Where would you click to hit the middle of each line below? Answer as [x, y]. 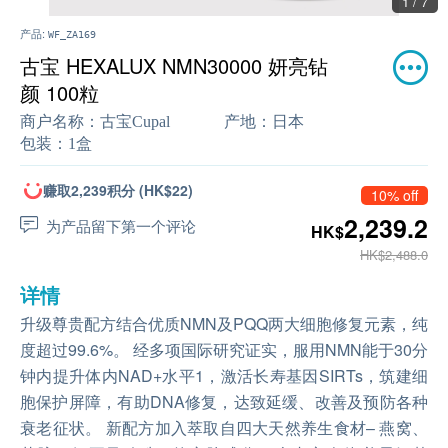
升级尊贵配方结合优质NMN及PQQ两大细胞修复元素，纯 [224, 323]
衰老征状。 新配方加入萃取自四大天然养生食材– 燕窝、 [224, 427]
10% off [394, 195]
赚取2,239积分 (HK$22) [118, 190]
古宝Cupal [135, 121]
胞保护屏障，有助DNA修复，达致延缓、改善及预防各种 [224, 401]
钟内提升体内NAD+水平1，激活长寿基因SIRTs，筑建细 [224, 375]
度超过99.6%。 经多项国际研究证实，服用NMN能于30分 [224, 349]
